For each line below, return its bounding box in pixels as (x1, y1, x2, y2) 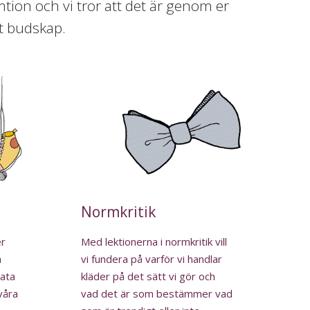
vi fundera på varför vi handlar (81, 252, 223, 266)
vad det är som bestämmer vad (81, 286, 233, 301)
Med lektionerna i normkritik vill (81, 235, 228, 249)
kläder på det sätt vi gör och (81, 269, 216, 284)
